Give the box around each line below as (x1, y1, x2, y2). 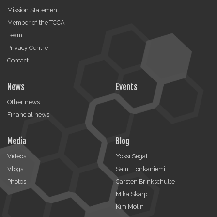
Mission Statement (7, 6, 59, 14)
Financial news (7, 110, 49, 118)
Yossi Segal (116, 152, 148, 160)
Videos (7, 152, 26, 160)
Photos (7, 177, 26, 185)
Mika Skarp (116, 190, 147, 198)
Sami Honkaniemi (116, 165, 165, 172)
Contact (7, 56, 29, 64)
